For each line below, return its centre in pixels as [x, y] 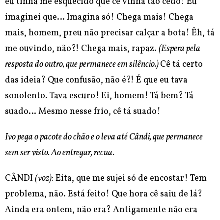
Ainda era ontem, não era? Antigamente [86, 210]
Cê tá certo [181, 65]
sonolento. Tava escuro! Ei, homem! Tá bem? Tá [99, 96]
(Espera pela [179, 49]
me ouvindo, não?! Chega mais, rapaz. [82, 49]
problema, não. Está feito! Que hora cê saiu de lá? [104, 194]
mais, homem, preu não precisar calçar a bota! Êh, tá [110, 33]
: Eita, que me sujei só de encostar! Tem [129, 179]
